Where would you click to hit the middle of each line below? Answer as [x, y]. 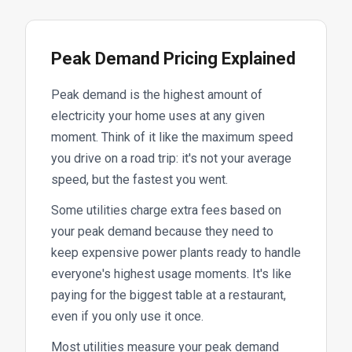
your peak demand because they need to [162, 231]
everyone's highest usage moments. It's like [171, 273]
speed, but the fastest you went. [139, 179]
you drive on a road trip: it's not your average [171, 158]
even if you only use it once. [127, 316]
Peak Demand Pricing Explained [173, 58]
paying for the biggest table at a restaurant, [169, 295]
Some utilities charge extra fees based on [166, 210]
